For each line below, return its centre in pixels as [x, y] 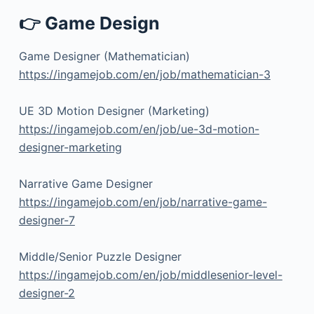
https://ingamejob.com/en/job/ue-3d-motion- [139, 129]
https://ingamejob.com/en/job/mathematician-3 [144, 75]
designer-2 [47, 293]
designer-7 [47, 220]
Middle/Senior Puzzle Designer [100, 257]
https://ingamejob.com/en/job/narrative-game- [143, 202]
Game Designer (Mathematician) [104, 56]
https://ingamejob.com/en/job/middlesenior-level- [150, 275]
